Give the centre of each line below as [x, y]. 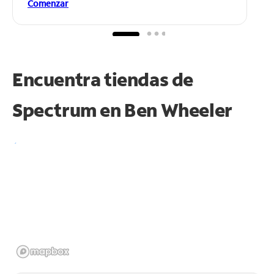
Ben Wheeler [178, 109]
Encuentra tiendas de [103, 79]
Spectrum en [68, 109]
